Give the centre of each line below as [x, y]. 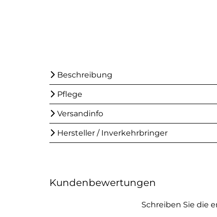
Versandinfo [80, 114]
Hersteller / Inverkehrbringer [112, 133]
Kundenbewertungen [103, 183]
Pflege [70, 94]
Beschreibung [85, 75]
